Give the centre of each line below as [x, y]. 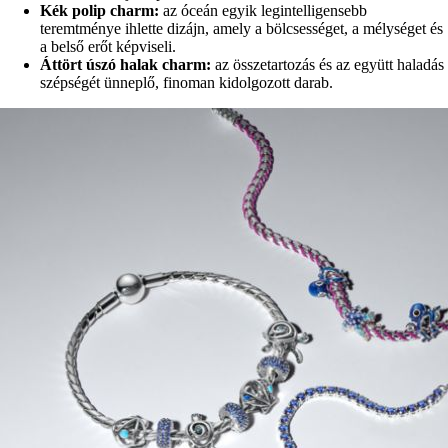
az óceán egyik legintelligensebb [265, 11]
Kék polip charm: [101, 11]
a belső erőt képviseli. [108, 47]
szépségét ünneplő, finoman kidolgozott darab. [186, 83]
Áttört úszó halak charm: [127, 65]
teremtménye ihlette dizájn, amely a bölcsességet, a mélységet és [241, 29]
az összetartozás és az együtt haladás [329, 65]
